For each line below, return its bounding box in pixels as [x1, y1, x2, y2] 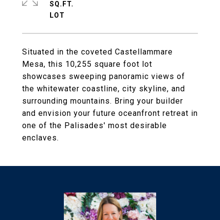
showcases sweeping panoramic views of [22, 72, 185, 81]
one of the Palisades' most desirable [22, 121, 167, 130]
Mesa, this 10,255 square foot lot [22, 59, 152, 69]
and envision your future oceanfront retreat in [22, 109, 198, 118]
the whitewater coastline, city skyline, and [22, 84, 185, 93]
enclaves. [22, 133, 59, 142]
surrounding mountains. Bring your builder [22, 96, 183, 106]
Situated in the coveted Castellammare [22, 47, 173, 56]
